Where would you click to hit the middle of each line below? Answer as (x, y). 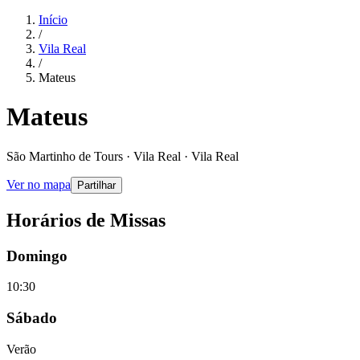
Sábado (32, 318)
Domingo (37, 256)
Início (53, 20)
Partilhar (96, 185)
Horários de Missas (86, 220)
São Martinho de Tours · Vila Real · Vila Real (123, 156)
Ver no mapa (39, 184)
